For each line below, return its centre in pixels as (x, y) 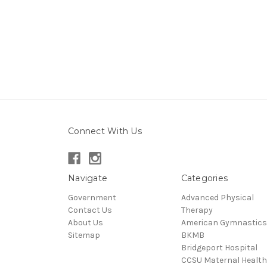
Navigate (88, 178)
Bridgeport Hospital (219, 247)
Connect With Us (105, 131)
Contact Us (90, 210)
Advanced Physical (217, 197)
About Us (86, 222)
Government (92, 197)
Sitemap (84, 235)
